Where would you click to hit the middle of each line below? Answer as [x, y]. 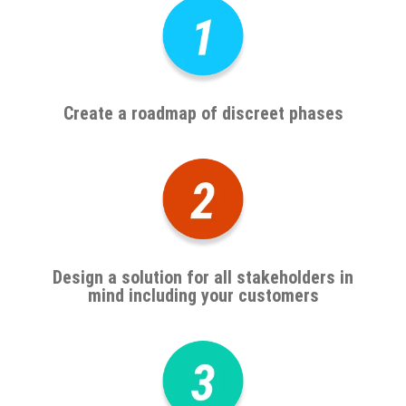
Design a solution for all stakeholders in [203, 277]
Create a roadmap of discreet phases [203, 114]
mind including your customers [203, 295]
